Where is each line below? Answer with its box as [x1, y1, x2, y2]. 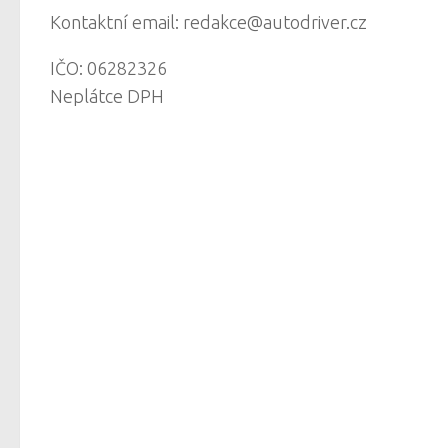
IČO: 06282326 [50, 57, 167, 78]
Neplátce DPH [50, 85, 164, 106]
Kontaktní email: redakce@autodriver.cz [50, 11, 367, 32]
